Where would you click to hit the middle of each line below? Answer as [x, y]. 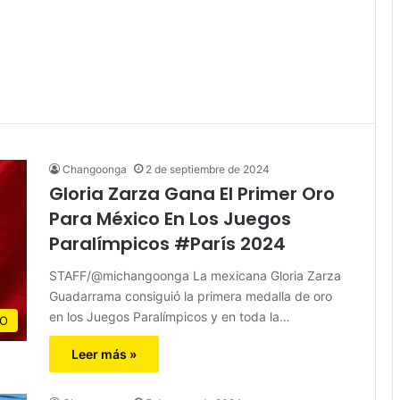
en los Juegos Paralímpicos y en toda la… [170, 316]
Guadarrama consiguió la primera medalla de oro [191, 296]
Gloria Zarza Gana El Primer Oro [192, 193]
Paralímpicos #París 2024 [167, 243]
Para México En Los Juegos [170, 218]
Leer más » [104, 354]
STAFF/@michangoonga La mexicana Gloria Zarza [195, 275]
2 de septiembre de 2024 [208, 169]
